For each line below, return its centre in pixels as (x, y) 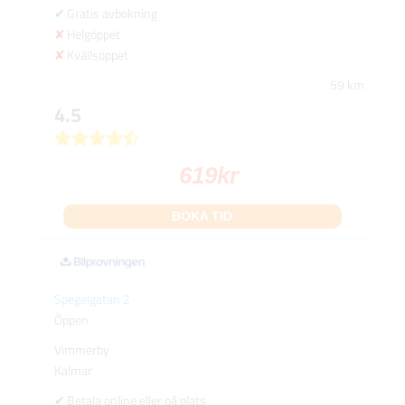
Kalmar (73, 371)
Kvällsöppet (97, 55)
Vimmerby (81, 350)
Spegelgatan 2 (92, 299)
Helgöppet (93, 34)
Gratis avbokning (112, 14)
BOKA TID (202, 217)
